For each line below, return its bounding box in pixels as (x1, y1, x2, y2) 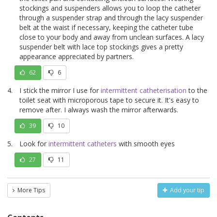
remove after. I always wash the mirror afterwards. (19, 105, 178, 114)
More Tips (17, 186, 45, 194)
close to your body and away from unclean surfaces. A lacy (19, 32, 204, 42)
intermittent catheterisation (101, 85, 186, 95)
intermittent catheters (48, 139, 117, 148)
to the (186, 85, 207, 95)
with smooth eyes (117, 139, 175, 148)
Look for (19, 139, 48, 148)
